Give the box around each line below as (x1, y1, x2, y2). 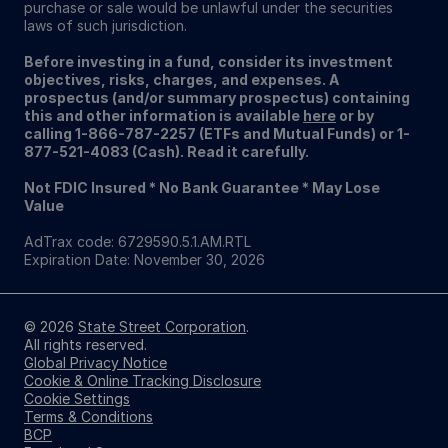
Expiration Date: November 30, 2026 (24, 251, 265, 268)
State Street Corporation (78, 318, 246, 335)
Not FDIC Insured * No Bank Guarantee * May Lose (24, 179, 380, 196)
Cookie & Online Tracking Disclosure (24, 372, 261, 389)
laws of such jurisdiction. (24, 17, 187, 34)
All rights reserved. (24, 336, 147, 353)
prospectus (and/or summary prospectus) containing (24, 89, 410, 106)
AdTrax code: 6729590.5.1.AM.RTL (24, 233, 251, 250)
